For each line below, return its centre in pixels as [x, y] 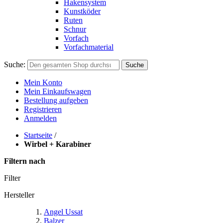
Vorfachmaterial [89, 47]
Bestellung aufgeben [56, 100]
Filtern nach [25, 161]
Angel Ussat [63, 212]
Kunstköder [82, 11]
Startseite [38, 135]
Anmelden [40, 118]
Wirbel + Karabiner [57, 144]
